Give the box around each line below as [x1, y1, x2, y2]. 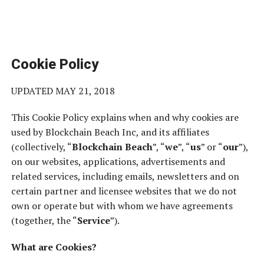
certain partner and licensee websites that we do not [11, 184, 237, 197]
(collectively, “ [11, 140, 72, 153]
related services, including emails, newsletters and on [11, 170, 239, 183]
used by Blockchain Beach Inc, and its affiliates [11, 126, 209, 138]
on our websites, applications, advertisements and [11, 155, 225, 168]
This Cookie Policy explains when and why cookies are [11, 111, 239, 124]
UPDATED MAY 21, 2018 [11, 84, 115, 97]
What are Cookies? [11, 240, 97, 253]
